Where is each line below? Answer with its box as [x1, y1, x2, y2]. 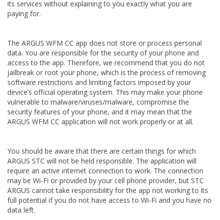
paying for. [7, 9, 41, 18]
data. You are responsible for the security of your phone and [7, 48, 199, 57]
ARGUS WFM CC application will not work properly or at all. [7, 117, 193, 126]
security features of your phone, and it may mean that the [7, 107, 192, 116]
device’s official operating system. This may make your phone [7, 87, 203, 97]
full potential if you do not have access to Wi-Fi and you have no [7, 195, 212, 205]
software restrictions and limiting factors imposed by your [7, 78, 191, 87]
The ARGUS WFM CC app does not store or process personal [7, 38, 202, 48]
